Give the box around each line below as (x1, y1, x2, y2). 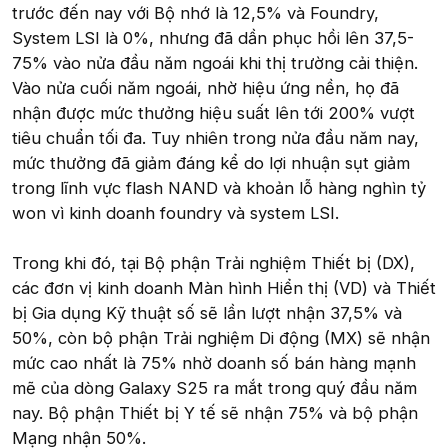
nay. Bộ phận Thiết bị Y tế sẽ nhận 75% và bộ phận (12, 402, 418, 423)
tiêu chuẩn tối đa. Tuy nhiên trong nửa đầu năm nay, (12, 127, 419, 148)
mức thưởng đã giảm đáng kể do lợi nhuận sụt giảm (12, 152, 410, 173)
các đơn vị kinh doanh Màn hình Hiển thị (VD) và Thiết (12, 277, 436, 298)
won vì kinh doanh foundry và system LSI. (12, 202, 339, 223)
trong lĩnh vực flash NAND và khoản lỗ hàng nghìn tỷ (12, 177, 426, 198)
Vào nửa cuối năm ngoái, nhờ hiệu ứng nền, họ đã (12, 77, 399, 98)
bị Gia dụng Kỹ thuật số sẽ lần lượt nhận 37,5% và (12, 302, 402, 323)
